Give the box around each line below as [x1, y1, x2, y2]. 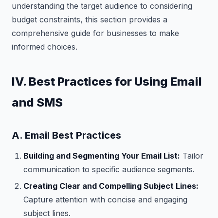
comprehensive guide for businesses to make [12, 28, 179, 38]
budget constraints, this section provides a [12, 14, 167, 24]
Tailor [180, 150, 203, 161]
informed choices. [12, 41, 77, 52]
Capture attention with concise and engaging [23, 194, 187, 204]
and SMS [12, 95, 63, 109]
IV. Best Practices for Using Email [12, 74, 202, 89]
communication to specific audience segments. [23, 164, 195, 174]
